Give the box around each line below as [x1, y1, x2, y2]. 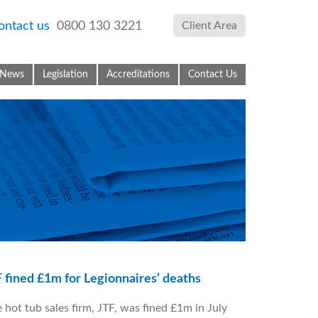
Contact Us [188, 70, 237, 79]
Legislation [43, 70, 88, 79]
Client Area [181, 20, 237, 31]
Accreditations [106, 70, 170, 79]
